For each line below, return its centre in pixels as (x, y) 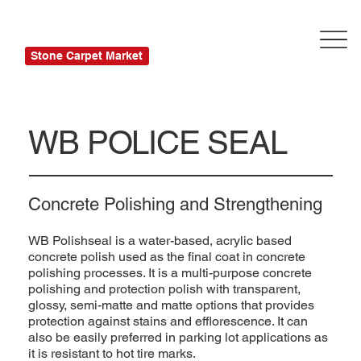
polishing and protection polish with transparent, (165, 289)
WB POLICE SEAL (158, 143)
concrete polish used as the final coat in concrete (167, 257)
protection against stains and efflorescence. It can (168, 322)
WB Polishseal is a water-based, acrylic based (160, 241)
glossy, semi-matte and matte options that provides (172, 305)
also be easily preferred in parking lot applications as (178, 338)
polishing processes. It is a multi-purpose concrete (170, 273)
